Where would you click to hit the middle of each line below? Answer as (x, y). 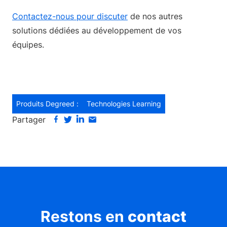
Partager (29, 119)
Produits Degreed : (47, 103)
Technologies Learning (124, 103)
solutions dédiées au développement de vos (97, 30)
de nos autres (155, 16)
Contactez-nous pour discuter (70, 16)
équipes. (28, 44)
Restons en (84, 216)
